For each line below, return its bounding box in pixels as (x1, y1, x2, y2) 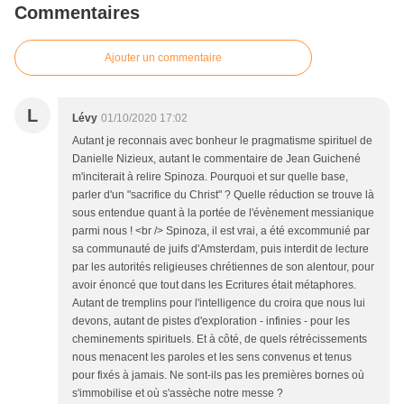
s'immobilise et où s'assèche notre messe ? (72, 387, 283, 399)
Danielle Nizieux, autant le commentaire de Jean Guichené (72, 152, 361, 165)
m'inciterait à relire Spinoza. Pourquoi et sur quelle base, (72, 170, 348, 183)
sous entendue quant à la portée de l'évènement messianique (72, 207, 374, 219)
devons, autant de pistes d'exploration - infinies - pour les (72, 315, 350, 327)
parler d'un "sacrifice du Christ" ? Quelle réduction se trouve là (72, 188, 374, 201)
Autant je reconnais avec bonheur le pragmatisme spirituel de (72, 134, 372, 147)
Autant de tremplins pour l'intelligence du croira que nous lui (72, 297, 365, 309)
